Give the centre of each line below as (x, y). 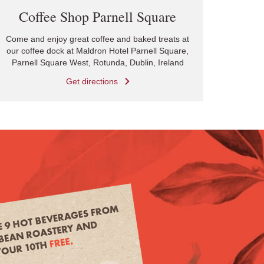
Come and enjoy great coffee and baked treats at (98, 39)
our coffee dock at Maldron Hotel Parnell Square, (98, 51)
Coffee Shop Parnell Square (98, 16)
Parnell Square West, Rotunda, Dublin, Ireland (98, 62)
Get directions (92, 81)
